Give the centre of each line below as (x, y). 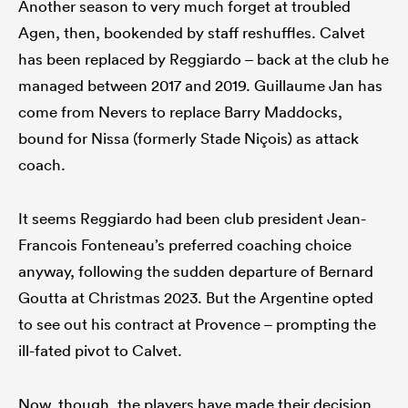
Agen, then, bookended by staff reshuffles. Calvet (192, 32)
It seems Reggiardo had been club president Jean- (192, 218)
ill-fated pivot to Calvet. (100, 350)
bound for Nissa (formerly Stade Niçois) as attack (189, 138)
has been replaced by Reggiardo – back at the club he (204, 58)
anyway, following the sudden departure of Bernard (196, 270)
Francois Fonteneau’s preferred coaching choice (185, 244)
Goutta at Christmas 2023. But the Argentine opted (196, 297)
